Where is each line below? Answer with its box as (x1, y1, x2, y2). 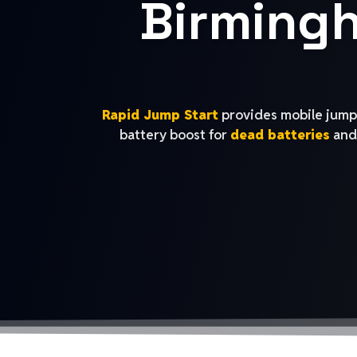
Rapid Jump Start (101, 106, 218, 124)
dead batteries (230, 126, 330, 144)
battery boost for (120, 126, 230, 144)
